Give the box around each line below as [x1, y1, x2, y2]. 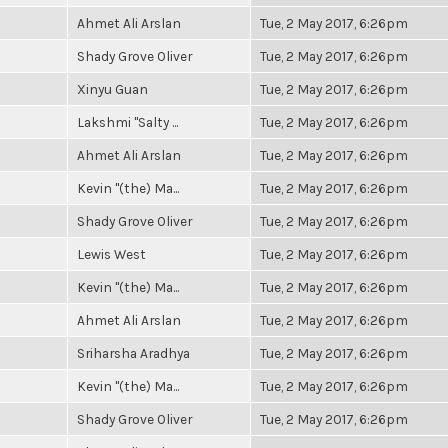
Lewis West [77, 246, 146, 262]
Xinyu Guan [77, 81, 148, 97]
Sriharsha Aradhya [77, 345, 190, 361]
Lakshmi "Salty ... [77, 114, 178, 130]
